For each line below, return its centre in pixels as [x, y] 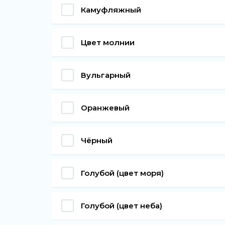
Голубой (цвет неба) [122, 205]
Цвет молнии [108, 42]
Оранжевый [105, 107]
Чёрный [97, 140]
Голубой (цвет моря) [122, 173]
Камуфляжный [111, 10]
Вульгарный [106, 75]
